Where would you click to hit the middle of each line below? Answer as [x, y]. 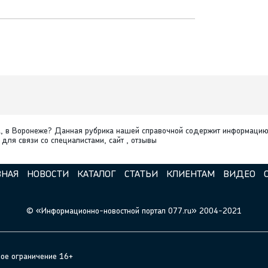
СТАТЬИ [141, 175]
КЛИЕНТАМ [190, 175]
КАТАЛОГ [96, 175]
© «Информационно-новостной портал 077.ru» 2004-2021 [134, 212]
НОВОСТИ [48, 175]
